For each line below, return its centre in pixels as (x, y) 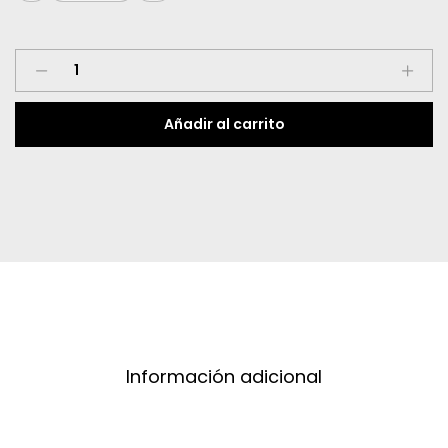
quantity (74, 82)
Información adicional (224, 376)
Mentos (71, 59)
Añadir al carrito (224, 123)
